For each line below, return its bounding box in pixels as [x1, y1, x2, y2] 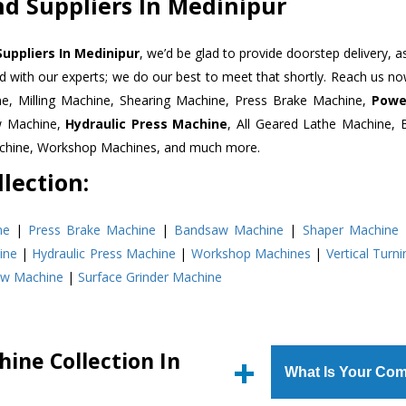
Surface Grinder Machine [78, 267, 222, 285]
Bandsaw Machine [174, 220, 285, 238]
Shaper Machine [302, 220, 399, 238]
